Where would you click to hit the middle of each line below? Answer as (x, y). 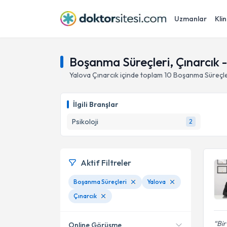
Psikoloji (85, 122)
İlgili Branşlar (96, 104)
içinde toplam (141, 75)
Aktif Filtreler (106, 163)
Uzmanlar (191, 19)
